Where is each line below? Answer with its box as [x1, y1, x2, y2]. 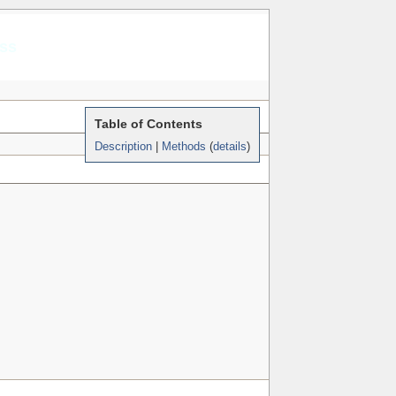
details [212, 140, 247, 153]
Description [94, 140, 152, 153]
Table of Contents [94, 117, 202, 131]
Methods [161, 140, 206, 153]
